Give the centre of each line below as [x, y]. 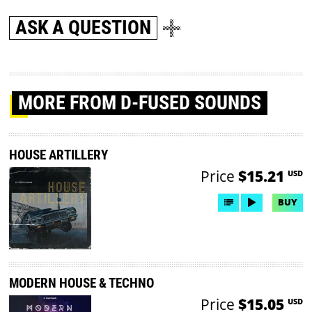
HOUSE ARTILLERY [59, 155]
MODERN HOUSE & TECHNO [82, 283]
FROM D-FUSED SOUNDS [166, 103]
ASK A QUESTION [84, 28]
